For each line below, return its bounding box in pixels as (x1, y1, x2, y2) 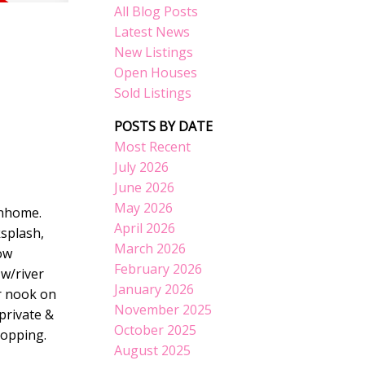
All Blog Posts (114, 2, 199, 21)
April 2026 (114, 219, 176, 238)
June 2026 (114, 178, 175, 197)
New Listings (114, 43, 194, 62)
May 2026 (114, 199, 174, 218)
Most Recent (114, 138, 191, 156)
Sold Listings (114, 84, 192, 103)
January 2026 (114, 280, 195, 299)
